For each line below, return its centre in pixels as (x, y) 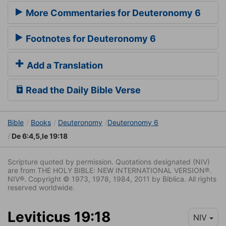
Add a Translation (64, 66)
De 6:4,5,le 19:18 (39, 136)
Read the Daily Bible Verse (82, 90)
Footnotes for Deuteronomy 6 (90, 38)
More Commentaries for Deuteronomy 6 (112, 13)
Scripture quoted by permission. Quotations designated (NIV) (109, 162)
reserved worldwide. (41, 188)
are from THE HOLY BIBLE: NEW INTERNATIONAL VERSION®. (109, 171)
